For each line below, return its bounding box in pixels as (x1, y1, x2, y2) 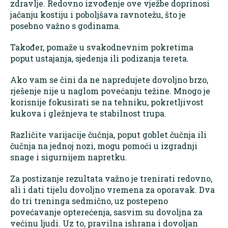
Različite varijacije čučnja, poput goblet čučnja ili (10, 129, 207, 140)
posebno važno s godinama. (10, 20, 121, 32)
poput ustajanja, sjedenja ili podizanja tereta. (10, 53, 189, 64)
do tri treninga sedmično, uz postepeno (10, 195, 168, 207)
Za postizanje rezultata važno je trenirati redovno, (10, 173, 212, 184)
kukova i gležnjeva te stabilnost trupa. (10, 108, 166, 119)
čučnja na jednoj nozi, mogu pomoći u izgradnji (10, 140, 197, 152)
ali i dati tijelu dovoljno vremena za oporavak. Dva (10, 184, 215, 195)
